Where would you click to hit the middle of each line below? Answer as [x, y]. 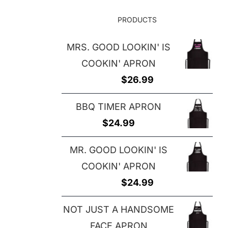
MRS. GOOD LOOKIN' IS [119, 47]
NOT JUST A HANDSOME [119, 210]
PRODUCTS [137, 20]
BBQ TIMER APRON [119, 107]
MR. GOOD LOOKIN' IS [119, 150]
